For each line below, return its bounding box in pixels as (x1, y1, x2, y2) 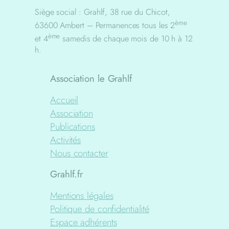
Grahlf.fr (50, 167, 83, 181)
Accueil (50, 93, 79, 107)
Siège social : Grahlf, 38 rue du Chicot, (35, 6, 170, 18)
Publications (50, 119, 95, 133)
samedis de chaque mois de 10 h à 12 (60, 33, 193, 45)
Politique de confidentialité (50, 201, 150, 216)
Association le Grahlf (50, 72, 132, 86)
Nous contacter (50, 146, 108, 160)
